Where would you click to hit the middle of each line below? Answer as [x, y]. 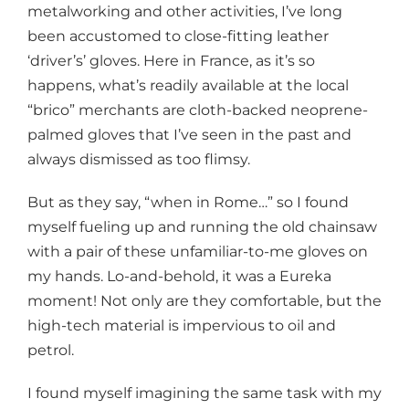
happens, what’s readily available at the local [188, 85]
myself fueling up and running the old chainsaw [202, 226]
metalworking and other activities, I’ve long [185, 11]
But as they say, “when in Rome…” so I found [188, 202]
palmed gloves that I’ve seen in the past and [189, 134]
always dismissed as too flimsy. [139, 159]
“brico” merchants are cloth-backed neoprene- [198, 110]
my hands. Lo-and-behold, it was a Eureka [179, 276]
